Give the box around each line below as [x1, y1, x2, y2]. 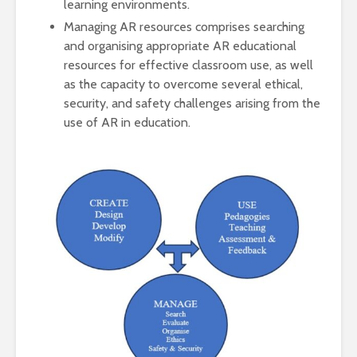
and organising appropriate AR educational [64, 38, 296, 53]
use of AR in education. [64, 115, 190, 130]
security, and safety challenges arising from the [64, 96, 320, 111]
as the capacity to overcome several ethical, [64, 76, 303, 92]
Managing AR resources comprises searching [64, 19, 304, 34]
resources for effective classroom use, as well [64, 57, 313, 73]
